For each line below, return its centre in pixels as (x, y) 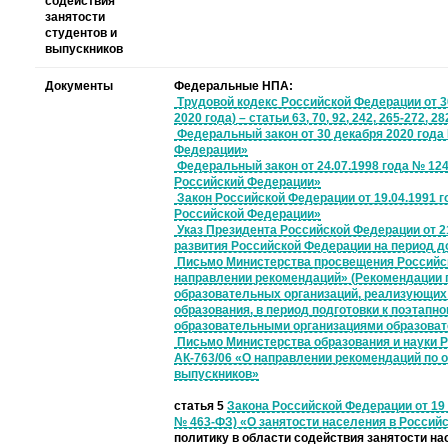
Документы (79, 86)
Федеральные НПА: (233, 86)
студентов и (81, 33)
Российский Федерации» (247, 182)
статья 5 (200, 406)
